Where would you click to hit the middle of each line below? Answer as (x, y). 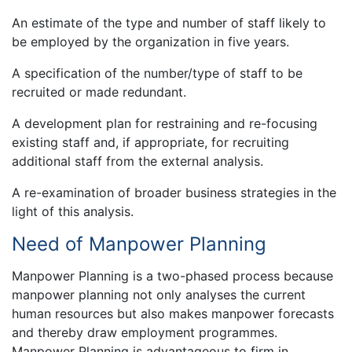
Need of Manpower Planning (139, 244)
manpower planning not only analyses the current (159, 295)
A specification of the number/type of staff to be (157, 73)
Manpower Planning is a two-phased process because (172, 276)
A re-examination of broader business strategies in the (174, 192)
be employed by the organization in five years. (150, 41)
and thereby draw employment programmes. (145, 333)
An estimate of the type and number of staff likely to (169, 22)
